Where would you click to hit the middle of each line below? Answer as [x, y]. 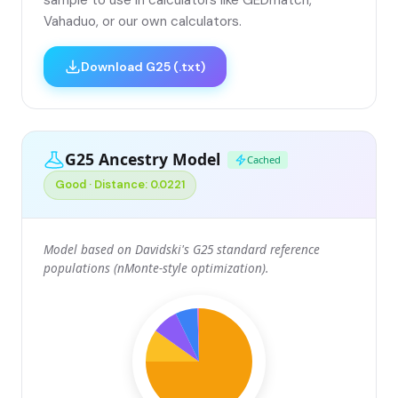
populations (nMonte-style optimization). [156, 267]
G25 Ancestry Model [143, 159]
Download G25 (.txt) [143, 66]
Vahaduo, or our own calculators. [143, 21]
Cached [264, 160]
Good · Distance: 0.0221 [120, 185]
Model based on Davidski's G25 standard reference [182, 249]
